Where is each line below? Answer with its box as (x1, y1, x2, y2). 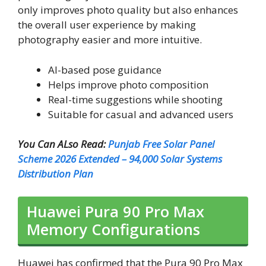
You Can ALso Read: (18, 137, 108, 151)
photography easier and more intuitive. (18, 33, 202, 47)
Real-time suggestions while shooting (48, 92, 223, 106)
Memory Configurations (27, 218, 200, 239)
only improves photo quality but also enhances (18, 3, 238, 17)
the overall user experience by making (18, 18, 196, 32)
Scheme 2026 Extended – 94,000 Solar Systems (18, 152, 222, 166)
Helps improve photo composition (48, 77, 208, 91)
